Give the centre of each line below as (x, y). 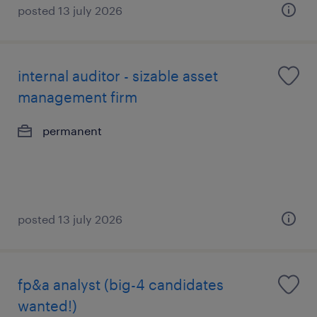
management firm (77, 97)
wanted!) (47, 306)
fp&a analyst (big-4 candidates (121, 284)
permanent (72, 131)
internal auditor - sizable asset (118, 76)
